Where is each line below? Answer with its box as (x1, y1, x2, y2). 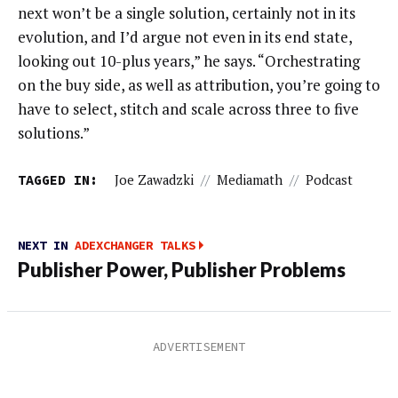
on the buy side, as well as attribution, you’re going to (18, 75, 380, 96)
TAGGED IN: (18, 171, 98, 188)
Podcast (305, 171, 353, 188)
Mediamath (216, 171, 283, 188)
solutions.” (18, 123, 90, 144)
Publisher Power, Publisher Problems (18, 259, 346, 283)
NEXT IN (18, 237, 75, 254)
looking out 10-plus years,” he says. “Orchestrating (18, 51, 360, 72)
